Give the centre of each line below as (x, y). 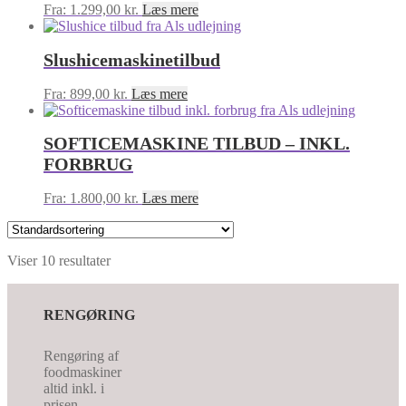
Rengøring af (81, 356)
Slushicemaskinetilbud (132, 59)
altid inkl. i (74, 389)
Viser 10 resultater (59, 260)
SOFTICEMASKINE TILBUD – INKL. (197, 144)
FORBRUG (88, 164)
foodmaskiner (82, 372)
